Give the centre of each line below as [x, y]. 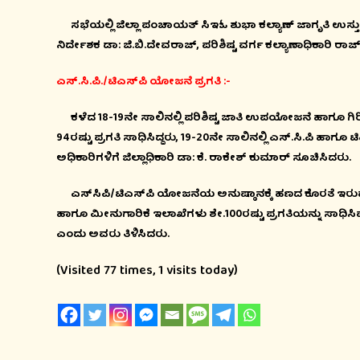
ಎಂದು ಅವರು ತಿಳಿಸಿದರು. [115, 235]
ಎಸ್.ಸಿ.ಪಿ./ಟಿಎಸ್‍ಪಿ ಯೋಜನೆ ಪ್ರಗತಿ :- [143, 82]
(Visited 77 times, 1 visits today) [147, 271]
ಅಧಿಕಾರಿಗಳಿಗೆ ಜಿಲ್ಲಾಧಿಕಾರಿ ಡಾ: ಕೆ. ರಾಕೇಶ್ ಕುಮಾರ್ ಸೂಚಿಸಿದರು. [203, 158]
